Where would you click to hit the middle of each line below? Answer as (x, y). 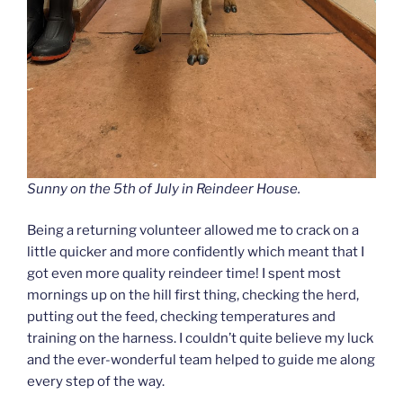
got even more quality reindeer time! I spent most (184, 274)
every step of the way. (96, 382)
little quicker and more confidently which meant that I (196, 252)
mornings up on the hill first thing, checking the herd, (193, 296)
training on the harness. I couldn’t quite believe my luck (200, 339)
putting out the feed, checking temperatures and (181, 317)
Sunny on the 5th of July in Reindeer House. (164, 188)
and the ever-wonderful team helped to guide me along (201, 360)
